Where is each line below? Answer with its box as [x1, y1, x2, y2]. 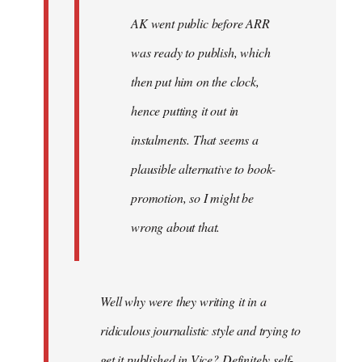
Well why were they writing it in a [100, 293, 267, 310]
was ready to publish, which [131, 44, 271, 61]
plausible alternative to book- [131, 160, 276, 178]
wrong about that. [131, 218, 221, 236]
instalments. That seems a [131, 131, 259, 149]
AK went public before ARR [131, 15, 270, 32]
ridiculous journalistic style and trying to [100, 322, 301, 339]
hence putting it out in [131, 102, 239, 120]
